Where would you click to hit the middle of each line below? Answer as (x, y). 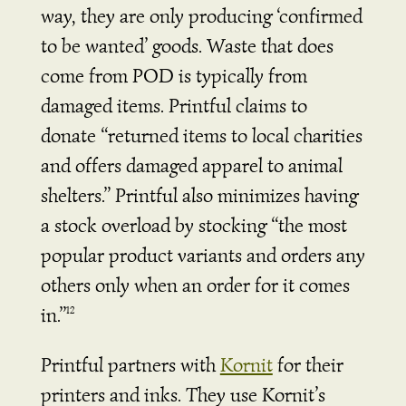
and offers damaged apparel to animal (191, 165)
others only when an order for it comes (195, 285)
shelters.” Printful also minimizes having (199, 195)
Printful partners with (130, 364)
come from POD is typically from (174, 75)
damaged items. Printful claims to (174, 105)
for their (308, 364)
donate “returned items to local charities (201, 135)
